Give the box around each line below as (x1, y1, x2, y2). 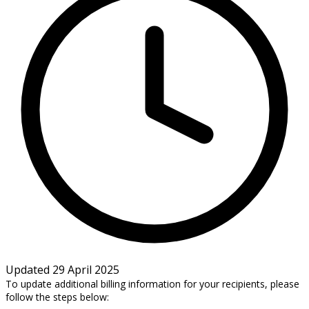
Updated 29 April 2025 (6, 261, 119, 277)
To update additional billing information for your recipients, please (6, 277, 299, 290)
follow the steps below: (6, 290, 109, 303)
